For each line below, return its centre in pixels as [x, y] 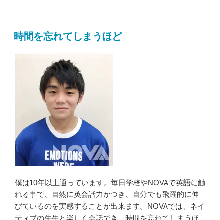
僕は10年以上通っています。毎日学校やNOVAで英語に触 [110, 183]
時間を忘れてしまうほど [68, 37]
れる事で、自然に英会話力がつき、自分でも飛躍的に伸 [107, 194]
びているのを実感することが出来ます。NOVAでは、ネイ [110, 206]
